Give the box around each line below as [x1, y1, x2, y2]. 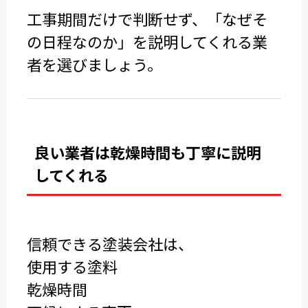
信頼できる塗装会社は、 [26, 232, 193, 254]
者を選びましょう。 [26, 53, 162, 75]
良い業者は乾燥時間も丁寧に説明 [34, 141, 261, 163]
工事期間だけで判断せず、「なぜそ [26, 8, 267, 30]
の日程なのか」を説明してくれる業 [26, 30, 267, 52]
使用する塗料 [26, 255, 118, 277]
